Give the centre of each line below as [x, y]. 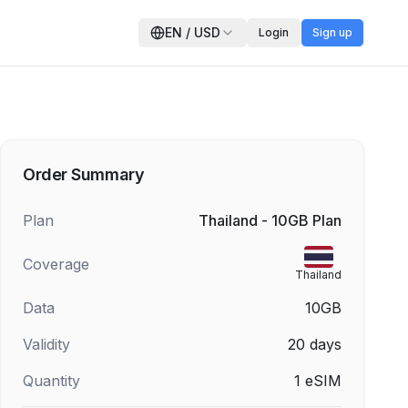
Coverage [56, 264]
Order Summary [84, 174]
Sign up [332, 32]
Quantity [51, 381]
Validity [46, 344]
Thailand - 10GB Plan [270, 220]
